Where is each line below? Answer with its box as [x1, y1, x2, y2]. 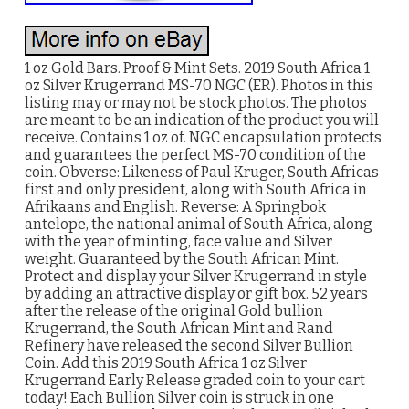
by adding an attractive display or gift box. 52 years [24, 285, 368, 302]
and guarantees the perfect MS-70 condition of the [24, 146, 366, 163]
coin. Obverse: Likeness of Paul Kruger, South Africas [24, 163, 379, 181]
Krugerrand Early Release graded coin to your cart [24, 372, 365, 389]
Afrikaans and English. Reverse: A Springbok [24, 198, 326, 215]
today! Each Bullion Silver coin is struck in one [24, 389, 334, 406]
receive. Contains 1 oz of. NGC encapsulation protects [24, 129, 382, 146]
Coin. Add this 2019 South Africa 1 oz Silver [24, 354, 307, 372]
